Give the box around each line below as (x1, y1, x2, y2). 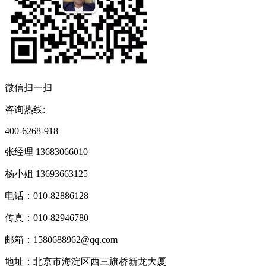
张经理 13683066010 (5, 146, 88, 157)
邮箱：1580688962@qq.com (5, 234, 118, 245)
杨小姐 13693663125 (5, 168, 88, 179)
